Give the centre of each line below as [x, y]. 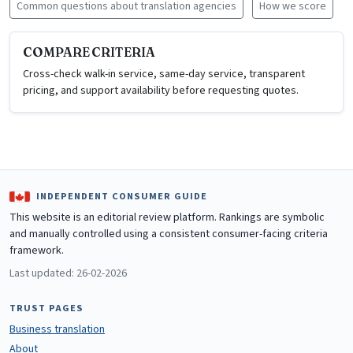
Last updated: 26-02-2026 [68, 274]
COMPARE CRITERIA [89, 52]
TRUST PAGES [46, 308]
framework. [37, 251]
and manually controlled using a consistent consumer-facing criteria [169, 234]
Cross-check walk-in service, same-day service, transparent [164, 74]
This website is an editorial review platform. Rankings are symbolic [167, 218]
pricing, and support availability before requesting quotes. [161, 91]
